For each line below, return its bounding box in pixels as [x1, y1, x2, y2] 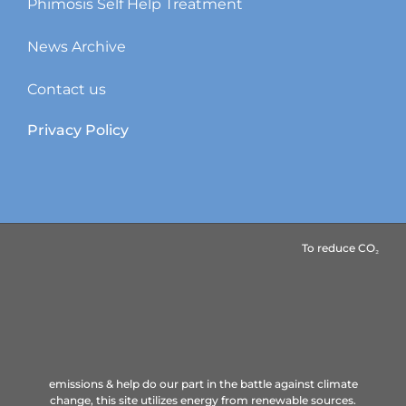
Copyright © [86, 308, 157, 323]
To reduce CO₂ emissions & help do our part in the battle [62, 241, 367, 256]
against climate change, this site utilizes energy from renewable [31, 265, 375, 279]
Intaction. [156, 308, 209, 323]
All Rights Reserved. [208, 308, 320, 323]
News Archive [27, 38, 126, 56]
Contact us [27, 81, 106, 99]
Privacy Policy [27, 121, 129, 140]
